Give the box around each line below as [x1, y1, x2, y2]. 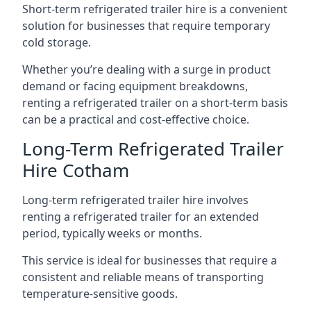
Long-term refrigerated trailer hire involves [22, 192, 249, 208]
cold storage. [22, 35, 91, 50]
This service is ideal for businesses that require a [22, 253, 277, 268]
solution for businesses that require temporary [22, 18, 270, 33]
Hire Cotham [22, 158, 129, 183]
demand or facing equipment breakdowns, [22, 78, 248, 94]
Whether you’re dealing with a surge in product [22, 62, 271, 77]
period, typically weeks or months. [22, 226, 202, 241]
